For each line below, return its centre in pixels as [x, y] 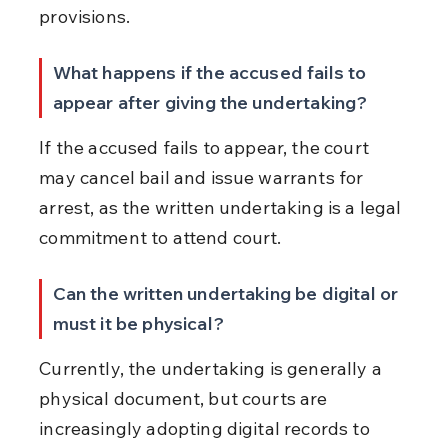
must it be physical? [138, 323]
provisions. [85, 16]
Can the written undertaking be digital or [227, 293]
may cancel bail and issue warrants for [203, 177]
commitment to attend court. [160, 237]
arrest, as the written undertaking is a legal [222, 207]
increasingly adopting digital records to [206, 428]
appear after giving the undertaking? [210, 102]
